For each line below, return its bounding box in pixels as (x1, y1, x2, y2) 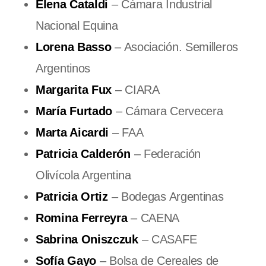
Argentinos (36, 61, 90, 75)
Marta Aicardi (36, 125, 109, 139)
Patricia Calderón (36, 147, 131, 160)
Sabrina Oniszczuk (36, 232, 138, 246)
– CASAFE (138, 232, 197, 246)
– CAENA (127, 211, 180, 224)
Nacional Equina (36, 18, 118, 32)
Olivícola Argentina (36, 168, 131, 182)
